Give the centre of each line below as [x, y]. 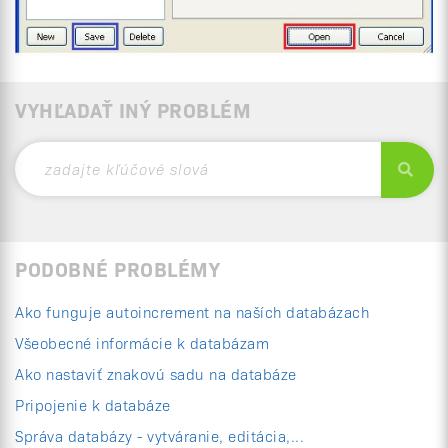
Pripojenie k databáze [93, 405]
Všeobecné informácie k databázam [142, 343]
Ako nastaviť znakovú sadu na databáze [156, 374]
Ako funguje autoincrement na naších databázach [192, 312]
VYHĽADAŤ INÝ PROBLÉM [133, 109]
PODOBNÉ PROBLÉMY [117, 268]
